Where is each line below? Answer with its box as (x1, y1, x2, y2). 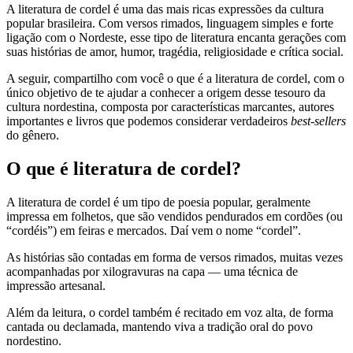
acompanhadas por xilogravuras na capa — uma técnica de (6, 264, 298, 278)
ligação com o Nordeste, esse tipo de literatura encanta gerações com (6, 30, 346, 44)
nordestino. (6, 333, 61, 347)
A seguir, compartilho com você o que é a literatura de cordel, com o (6, 71, 344, 85)
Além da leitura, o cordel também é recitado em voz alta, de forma (6, 305, 333, 319)
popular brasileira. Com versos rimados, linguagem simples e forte (6, 16, 333, 30)
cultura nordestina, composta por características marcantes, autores (6, 99, 334, 113)
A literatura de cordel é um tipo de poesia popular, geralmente (6, 195, 310, 209)
